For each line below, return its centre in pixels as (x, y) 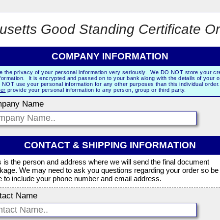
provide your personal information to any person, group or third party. (96, 90)
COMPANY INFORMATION (110, 56)
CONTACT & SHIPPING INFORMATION (110, 145)
